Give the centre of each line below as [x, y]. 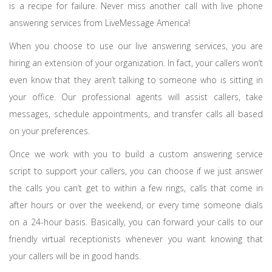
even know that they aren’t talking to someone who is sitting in [136, 80]
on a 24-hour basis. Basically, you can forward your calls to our [136, 222]
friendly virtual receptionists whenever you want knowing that [136, 239]
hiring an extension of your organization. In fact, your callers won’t [136, 63]
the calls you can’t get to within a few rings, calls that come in [136, 188]
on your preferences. [49, 131]
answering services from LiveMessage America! [100, 23]
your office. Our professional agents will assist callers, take [136, 97]
